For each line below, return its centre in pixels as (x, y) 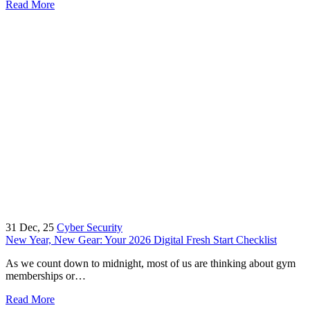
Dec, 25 (37, 227)
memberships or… (46, 275)
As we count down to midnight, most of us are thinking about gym (151, 263)
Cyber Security (90, 227)
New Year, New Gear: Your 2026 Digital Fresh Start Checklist (141, 239)
